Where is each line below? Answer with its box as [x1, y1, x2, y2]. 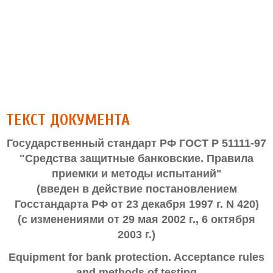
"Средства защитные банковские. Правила [19, 152, 253, 165]
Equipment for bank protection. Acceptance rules [9, 251, 264, 263]
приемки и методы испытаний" [51, 168, 222, 180]
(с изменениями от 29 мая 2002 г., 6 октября [18, 213, 255, 225]
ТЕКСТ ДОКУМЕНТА [6, 111, 130, 129]
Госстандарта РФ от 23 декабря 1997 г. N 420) [14, 198, 259, 210]
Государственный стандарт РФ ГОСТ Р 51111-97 [7, 137, 266, 149]
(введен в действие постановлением [36, 183, 237, 195]
